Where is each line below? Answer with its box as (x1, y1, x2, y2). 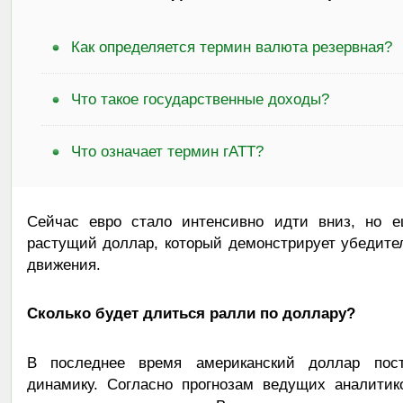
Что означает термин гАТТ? (71, 143, 264, 160)
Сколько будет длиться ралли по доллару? (26, 305, 355, 322)
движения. (26, 256, 101, 273)
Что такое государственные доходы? (71, 91, 329, 108)
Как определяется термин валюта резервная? (71, 39, 392, 56)
